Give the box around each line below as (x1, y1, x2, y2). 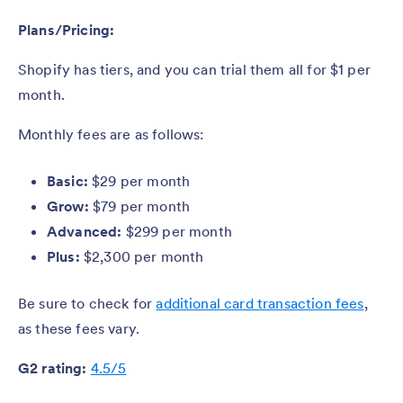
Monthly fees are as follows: (18, 125, 204, 144)
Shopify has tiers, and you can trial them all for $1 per (18, 60, 371, 79)
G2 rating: (18, 359, 87, 378)
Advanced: (47, 222, 126, 241)
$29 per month (87, 172, 191, 191)
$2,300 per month (83, 247, 204, 266)
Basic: (47, 172, 88, 191)
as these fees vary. (18, 319, 140, 338)
